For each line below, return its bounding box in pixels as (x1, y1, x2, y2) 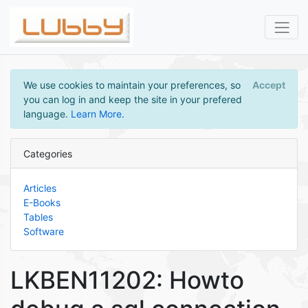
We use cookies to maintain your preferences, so (23, 78, 241, 91)
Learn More (70, 107, 122, 120)
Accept (252, 78, 285, 91)
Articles (23, 181, 56, 194)
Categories (23, 147, 72, 159)
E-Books (23, 196, 60, 208)
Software (23, 225, 64, 237)
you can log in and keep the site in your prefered (23, 93, 242, 105)
